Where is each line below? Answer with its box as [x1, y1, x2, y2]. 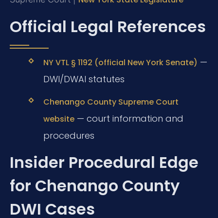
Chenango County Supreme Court [43, 96, 179, 108]
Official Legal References [10, 15, 206, 37]
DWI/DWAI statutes [43, 73, 125, 85]
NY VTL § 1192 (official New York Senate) [43, 56, 198, 68]
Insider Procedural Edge [10, 151, 199, 174]
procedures [43, 129, 94, 142]
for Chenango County [10, 175, 180, 197]
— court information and [74, 112, 183, 125]
